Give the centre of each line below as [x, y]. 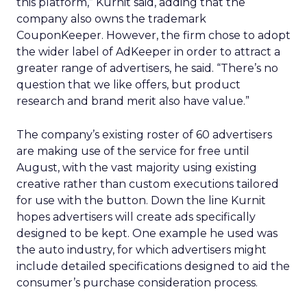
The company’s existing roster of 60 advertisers [144, 135]
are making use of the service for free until [133, 151]
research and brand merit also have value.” [133, 101]
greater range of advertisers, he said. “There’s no [147, 68]
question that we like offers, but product [128, 85]
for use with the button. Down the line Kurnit [141, 200]
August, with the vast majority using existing [137, 168]
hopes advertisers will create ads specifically [136, 217]
